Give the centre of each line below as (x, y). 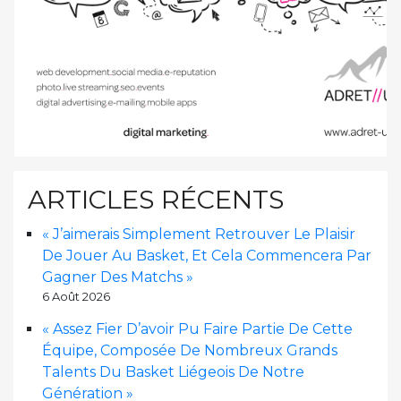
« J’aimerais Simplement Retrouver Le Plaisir (199, 234)
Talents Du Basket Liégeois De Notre (173, 371)
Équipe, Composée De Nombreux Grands (190, 350)
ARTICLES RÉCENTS (156, 199)
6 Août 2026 (76, 296)
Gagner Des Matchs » (118, 277)
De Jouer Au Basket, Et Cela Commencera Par (207, 255)
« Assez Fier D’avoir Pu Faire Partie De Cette (197, 328)
